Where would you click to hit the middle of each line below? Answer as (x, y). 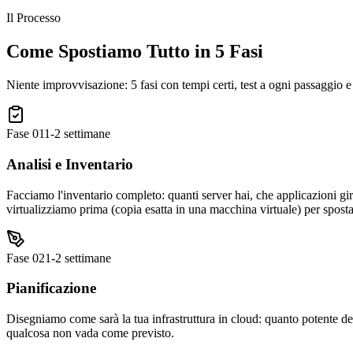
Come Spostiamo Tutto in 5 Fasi (135, 52)
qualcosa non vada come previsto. (90, 333)
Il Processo (33, 18)
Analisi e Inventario (70, 164)
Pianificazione (51, 288)
